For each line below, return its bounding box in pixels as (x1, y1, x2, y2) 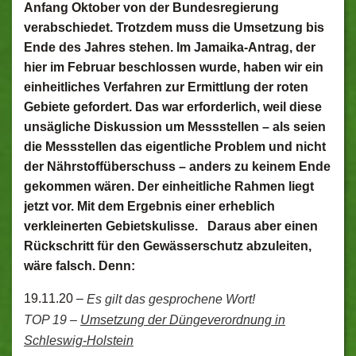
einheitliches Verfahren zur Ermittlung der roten (24, 80, 308, 94)
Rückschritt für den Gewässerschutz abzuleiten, (24, 239, 311, 253)
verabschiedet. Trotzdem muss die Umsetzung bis (24, 21, 324, 34)
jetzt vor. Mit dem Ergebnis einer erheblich (24, 199, 275, 213)
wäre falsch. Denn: (24, 259, 135, 273)
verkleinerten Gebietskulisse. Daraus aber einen (24, 219, 318, 233)
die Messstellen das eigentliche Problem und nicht (24, 140, 326, 153)
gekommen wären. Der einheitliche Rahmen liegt (24, 180, 314, 193)
